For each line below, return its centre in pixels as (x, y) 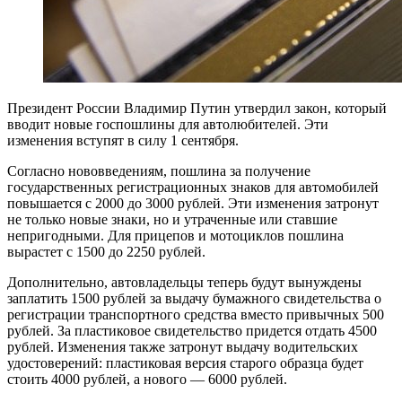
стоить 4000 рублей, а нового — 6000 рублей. (147, 379)
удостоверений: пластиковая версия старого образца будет (185, 363)
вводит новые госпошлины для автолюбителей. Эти (168, 124)
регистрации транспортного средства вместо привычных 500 (196, 314)
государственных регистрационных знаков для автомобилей (193, 187)
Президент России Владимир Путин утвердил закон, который (197, 108)
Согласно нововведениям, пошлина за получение (159, 170)
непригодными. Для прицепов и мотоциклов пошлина (175, 235)
